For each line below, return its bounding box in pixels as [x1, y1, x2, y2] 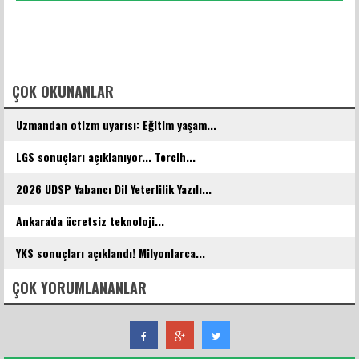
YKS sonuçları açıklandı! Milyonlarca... [16, 244, 205, 262]
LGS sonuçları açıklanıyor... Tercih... [16, 148, 196, 166]
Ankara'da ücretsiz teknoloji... [16, 212, 164, 230]
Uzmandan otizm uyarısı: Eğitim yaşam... [16, 116, 216, 134]
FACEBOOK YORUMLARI [12, 56, 151, 78]
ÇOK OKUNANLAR [12, 81, 114, 103]
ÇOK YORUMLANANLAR [12, 277, 147, 299]
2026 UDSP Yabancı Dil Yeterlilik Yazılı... [16, 180, 212, 198]
